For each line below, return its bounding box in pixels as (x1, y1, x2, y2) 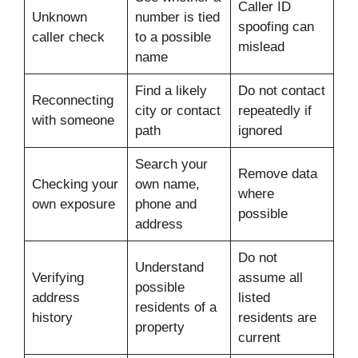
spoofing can (237, 19, 314, 35)
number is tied (134, 10, 220, 26)
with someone (31, 113, 114, 129)
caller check (31, 30, 105, 46)
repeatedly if (237, 103, 312, 119)
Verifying (31, 270, 84, 286)
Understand (134, 260, 204, 276)
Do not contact (237, 83, 325, 99)
